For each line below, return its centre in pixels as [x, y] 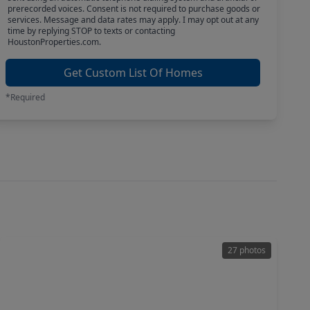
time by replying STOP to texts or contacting [91, 31]
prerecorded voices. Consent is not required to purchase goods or [134, 9]
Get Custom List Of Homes [133, 73]
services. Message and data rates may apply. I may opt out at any [133, 20]
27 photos [247, 250]
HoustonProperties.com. [54, 42]
